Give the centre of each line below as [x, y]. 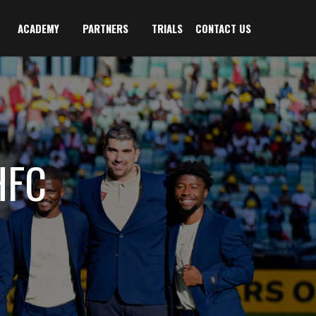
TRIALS [167, 28]
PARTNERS [105, 28]
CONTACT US [223, 28]
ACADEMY [38, 28]
